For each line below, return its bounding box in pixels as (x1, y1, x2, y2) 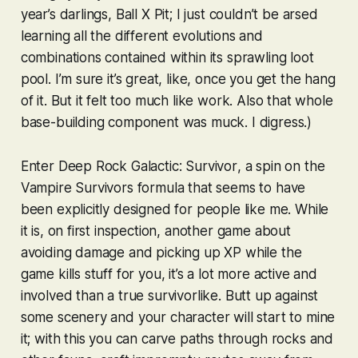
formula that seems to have (133, 180, 306, 197)
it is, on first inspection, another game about (20, 223, 291, 240)
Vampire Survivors (20, 180, 133, 197)
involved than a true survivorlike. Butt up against (20, 288, 319, 304)
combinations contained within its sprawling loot (20, 50, 314, 66)
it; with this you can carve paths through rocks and (20, 331, 334, 348)
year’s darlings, (20, 6, 116, 23)
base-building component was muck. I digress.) (20, 114, 312, 131)
